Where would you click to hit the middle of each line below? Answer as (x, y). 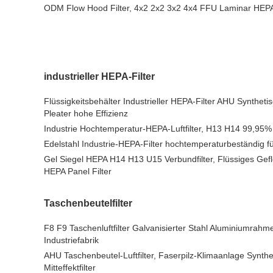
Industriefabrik (71, 240)
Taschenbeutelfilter (88, 203)
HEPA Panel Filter (78, 171)
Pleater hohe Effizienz (86, 113)
